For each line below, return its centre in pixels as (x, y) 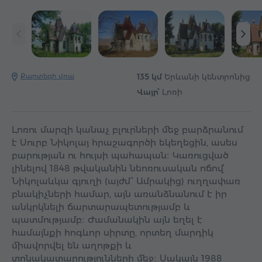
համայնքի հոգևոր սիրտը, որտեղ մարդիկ (113, 233)
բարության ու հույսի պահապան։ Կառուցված (120, 156)
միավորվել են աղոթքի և (72, 246)
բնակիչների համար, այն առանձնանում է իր (119, 194)
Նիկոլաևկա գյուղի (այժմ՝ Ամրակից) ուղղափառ (126, 181)
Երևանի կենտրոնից (206, 77)
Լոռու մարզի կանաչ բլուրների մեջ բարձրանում (127, 130)
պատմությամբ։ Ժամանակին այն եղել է (107, 220)
